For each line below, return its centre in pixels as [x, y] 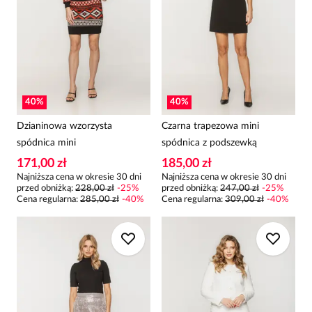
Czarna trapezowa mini [210, 126]
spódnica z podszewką [209, 143]
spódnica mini [46, 143]
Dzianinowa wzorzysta [64, 126]
